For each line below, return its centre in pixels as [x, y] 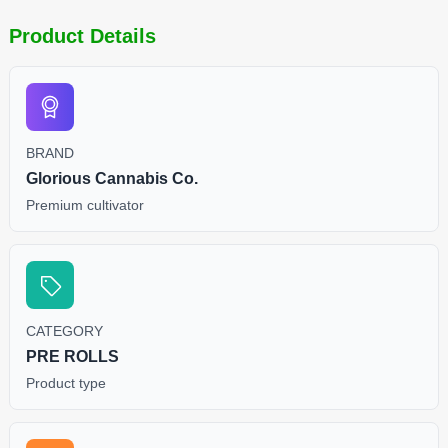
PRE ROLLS [72, 356]
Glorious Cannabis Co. [111, 178]
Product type [65, 383]
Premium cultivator [84, 205]
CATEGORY [64, 331]
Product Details [82, 36]
